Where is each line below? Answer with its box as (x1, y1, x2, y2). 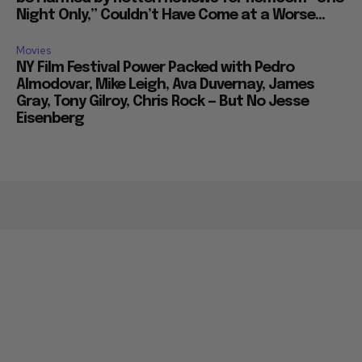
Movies (16, 43, 51, 57)
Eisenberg (16, 111, 84, 126)
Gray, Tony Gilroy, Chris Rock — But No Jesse (16, 94, 309, 109)
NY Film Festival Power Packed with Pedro (16, 60, 294, 75)
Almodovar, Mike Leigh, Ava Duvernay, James (16, 77, 314, 92)
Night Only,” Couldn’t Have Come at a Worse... (16, 7, 325, 23)
